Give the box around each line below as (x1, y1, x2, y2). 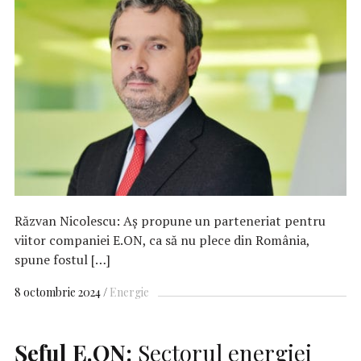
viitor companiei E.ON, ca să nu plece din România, (15, 230, 309, 249)
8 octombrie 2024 (15, 284, 101, 301)
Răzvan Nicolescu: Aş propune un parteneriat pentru (15, 211, 326, 230)
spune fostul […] (15, 250, 110, 268)
